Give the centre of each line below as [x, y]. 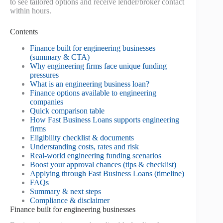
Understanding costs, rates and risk [84, 146]
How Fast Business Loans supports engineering [105, 119]
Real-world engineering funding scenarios [96, 155]
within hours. [31, 10]
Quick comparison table [67, 111]
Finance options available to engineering [93, 93]
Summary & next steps [65, 191]
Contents [24, 31]
